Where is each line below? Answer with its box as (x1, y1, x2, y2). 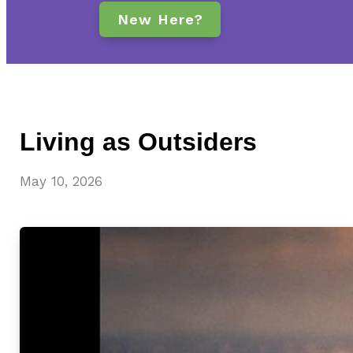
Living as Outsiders (20, 128, 257, 156)
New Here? (117, 10, 203, 28)
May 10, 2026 (20, 173, 102, 190)
